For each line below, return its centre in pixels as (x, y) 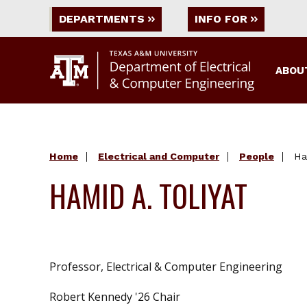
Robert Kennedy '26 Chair (115, 297)
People (257, 157)
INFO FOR (221, 19)
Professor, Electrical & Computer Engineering (166, 267)
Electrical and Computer (159, 157)
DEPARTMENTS (102, 19)
